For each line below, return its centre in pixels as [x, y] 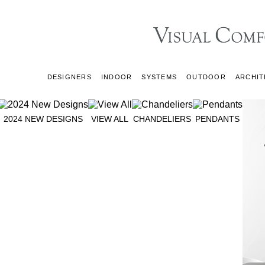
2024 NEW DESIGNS [43, 119]
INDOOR [117, 77]
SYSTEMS [159, 77]
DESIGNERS [69, 77]
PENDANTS [217, 119]
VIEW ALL [110, 119]
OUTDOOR [206, 77]
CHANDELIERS [162, 119]
